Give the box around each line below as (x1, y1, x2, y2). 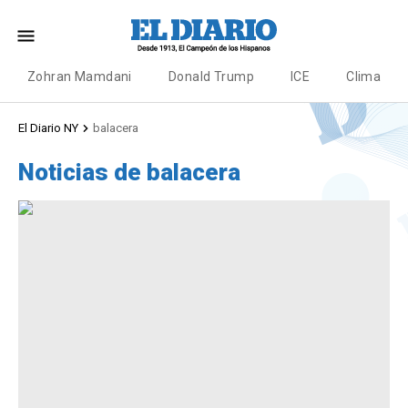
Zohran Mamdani (27, 69, 132, 84)
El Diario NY (18, 121, 78, 135)
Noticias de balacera (18, 158, 240, 186)
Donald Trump (168, 69, 254, 84)
